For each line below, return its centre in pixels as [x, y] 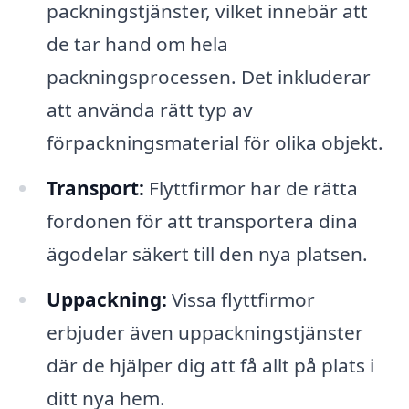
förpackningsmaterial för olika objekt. [215, 142]
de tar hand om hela [137, 43]
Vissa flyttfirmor [241, 299]
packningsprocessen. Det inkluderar [208, 76]
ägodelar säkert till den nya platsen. [207, 253]
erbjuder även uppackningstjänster [204, 332]
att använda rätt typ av [149, 109]
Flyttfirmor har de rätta [251, 188]
